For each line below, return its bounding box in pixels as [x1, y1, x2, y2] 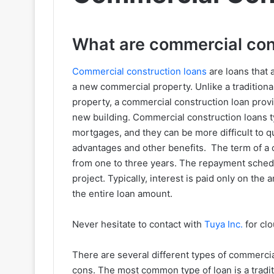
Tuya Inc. [204, 218, 243, 231]
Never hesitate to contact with [72, 218, 204, 231]
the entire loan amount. [72, 188, 172, 200]
